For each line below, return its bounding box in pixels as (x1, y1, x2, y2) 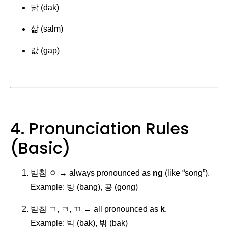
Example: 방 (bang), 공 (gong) (31, 183, 138, 192)
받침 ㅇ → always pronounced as (31, 168, 153, 178)
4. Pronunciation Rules (10, 117, 189, 140)
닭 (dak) (31, 3, 59, 12)
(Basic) (10, 136, 71, 160)
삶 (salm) (31, 24, 63, 34)
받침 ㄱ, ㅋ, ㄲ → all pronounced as (31, 204, 160, 213)
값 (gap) (31, 46, 60, 55)
